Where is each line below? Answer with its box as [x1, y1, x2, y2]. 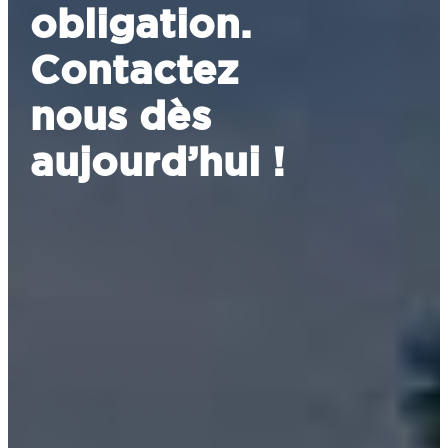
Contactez [30, 42, 240, 97]
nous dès [30, 88, 212, 143]
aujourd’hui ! [30, 134, 286, 189]
